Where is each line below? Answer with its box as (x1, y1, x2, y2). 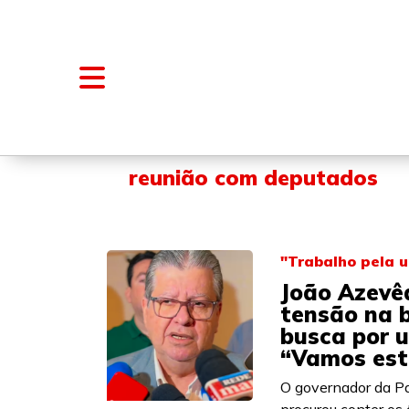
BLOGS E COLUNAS (249, 123, 380, 140)
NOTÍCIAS (152, 123, 219, 140)
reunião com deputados (129, 164, 378, 191)
